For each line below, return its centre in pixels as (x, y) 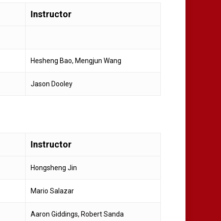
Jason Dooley (52, 84)
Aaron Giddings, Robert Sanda (77, 214)
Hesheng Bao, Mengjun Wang (76, 61)
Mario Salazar (52, 191)
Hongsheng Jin (54, 168)
